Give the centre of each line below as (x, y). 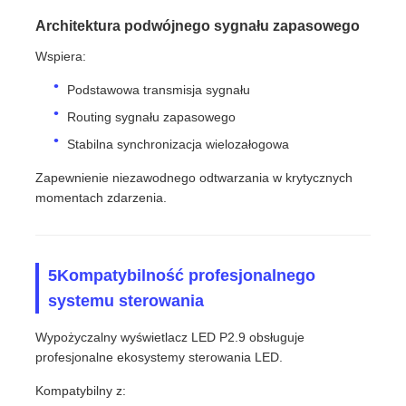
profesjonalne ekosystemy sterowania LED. (159, 358)
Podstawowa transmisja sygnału (159, 90)
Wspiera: (61, 57)
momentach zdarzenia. (101, 198)
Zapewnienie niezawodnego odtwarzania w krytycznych (194, 178)
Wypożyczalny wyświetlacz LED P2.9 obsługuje (170, 338)
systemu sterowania (126, 301)
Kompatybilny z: (81, 391)
